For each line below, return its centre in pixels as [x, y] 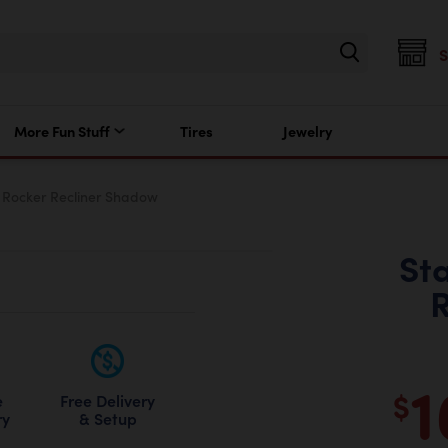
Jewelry [307, 131]
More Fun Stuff [61, 131]
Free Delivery [108, 399]
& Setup [107, 417]
